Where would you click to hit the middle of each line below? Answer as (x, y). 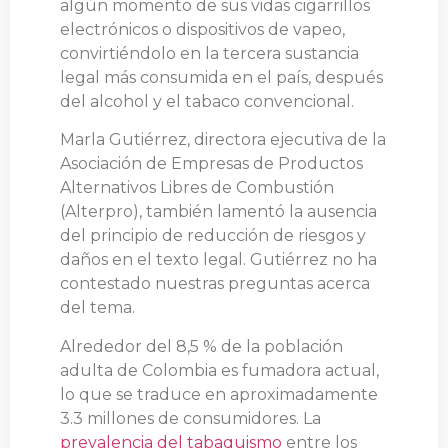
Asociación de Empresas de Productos (211, 164)
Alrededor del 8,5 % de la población (201, 346)
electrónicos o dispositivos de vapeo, (202, 30)
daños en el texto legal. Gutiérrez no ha (218, 260)
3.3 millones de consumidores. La (190, 418)
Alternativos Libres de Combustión (197, 188)
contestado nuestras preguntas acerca (215, 284)
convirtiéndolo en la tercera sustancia (209, 54)
